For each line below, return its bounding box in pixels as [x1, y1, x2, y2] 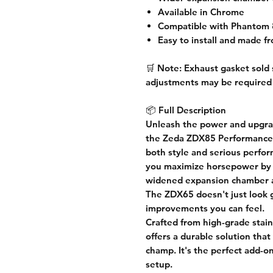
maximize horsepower [164, 160, 258, 172]
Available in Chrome [158, 5, 244, 18]
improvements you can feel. [146, 202, 264, 214]
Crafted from [146, 216, 203, 228]
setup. [146, 258, 172, 270]
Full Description [158, 104, 226, 116]
